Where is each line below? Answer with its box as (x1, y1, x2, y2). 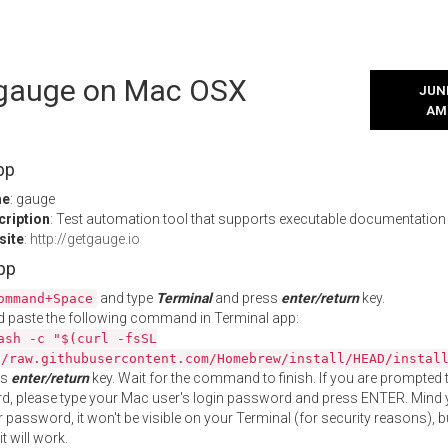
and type (97, 290, 156, 306)
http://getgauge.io (30, 231, 140, 247)
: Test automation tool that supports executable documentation (50, 211, 446, 227)
